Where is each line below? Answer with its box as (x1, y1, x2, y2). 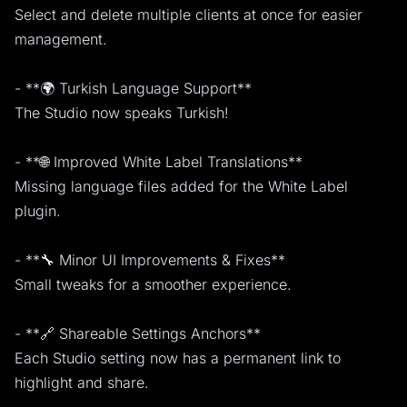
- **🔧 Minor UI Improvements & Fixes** (15, 251, 285, 270)
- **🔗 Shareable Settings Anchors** (15, 324, 261, 343)
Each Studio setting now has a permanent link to (15, 349, 341, 368)
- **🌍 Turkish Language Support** (15, 79, 252, 98)
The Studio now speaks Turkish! (15, 104, 229, 123)
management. (15, 30, 107, 49)
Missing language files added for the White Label (15, 177, 348, 196)
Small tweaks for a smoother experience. (15, 275, 292, 294)
